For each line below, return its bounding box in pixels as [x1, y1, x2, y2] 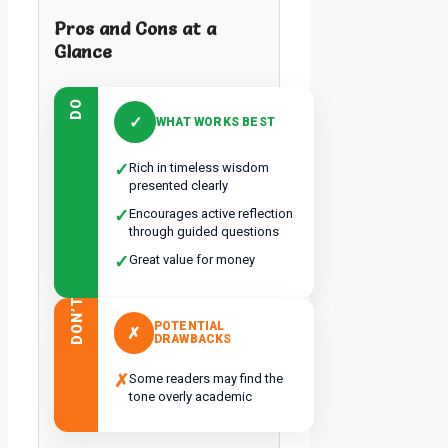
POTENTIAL [153, 319, 225, 334]
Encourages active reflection [129, 206, 293, 222]
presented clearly [129, 178, 228, 194]
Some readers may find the [129, 371, 283, 387]
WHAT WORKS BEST [156, 114, 275, 129]
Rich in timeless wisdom [129, 160, 269, 176]
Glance [54, 40, 112, 64]
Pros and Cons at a [54, 17, 216, 41]
